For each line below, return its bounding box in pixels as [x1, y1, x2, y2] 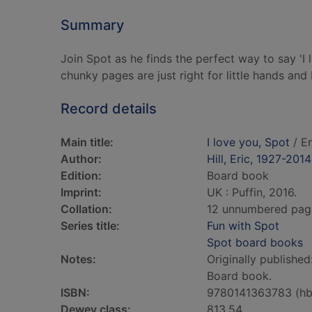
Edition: [61, 169, 102, 182]
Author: [61, 152, 102, 166]
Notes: [61, 252, 96, 266]
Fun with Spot [207, 219, 279, 233]
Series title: [61, 219, 120, 233]
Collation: [61, 202, 112, 216]
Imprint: [61, 185, 102, 199]
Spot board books [207, 235, 303, 249]
